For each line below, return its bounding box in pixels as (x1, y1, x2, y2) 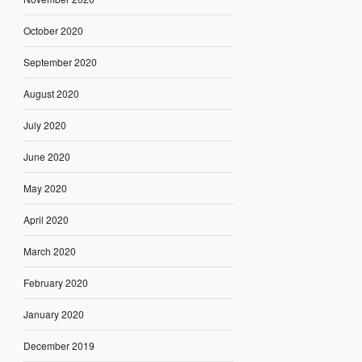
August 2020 (23, 86, 79, 100)
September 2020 (23, 54, 97, 69)
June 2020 (23, 149, 70, 163)
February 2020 (23, 275, 88, 289)
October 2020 (23, 23, 83, 37)
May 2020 (23, 180, 67, 195)
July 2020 (23, 117, 66, 132)
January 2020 (23, 306, 84, 321)
